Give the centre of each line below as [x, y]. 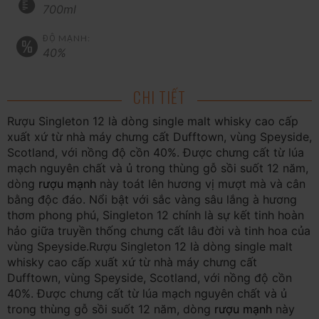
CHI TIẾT [159, 96]
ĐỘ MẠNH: [67, 38]
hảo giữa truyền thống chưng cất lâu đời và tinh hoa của [159, 230]
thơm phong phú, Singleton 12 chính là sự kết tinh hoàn [156, 215]
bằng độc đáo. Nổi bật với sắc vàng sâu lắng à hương [152, 199]
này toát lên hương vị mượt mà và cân [201, 183]
